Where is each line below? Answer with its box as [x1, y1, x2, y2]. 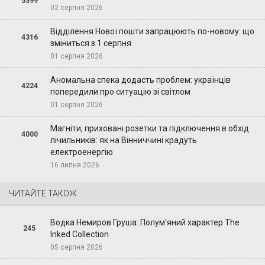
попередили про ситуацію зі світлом [50, 86, 190, 96]
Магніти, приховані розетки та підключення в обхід [50, 123, 249, 133]
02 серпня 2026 [50, 3, 103, 12]
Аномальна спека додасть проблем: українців [50, 75, 231, 85]
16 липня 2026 [50, 160, 99, 169]
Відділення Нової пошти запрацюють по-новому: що [50, 26, 254, 36]
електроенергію [50, 147, 113, 157]
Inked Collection [50, 229, 109, 239]
